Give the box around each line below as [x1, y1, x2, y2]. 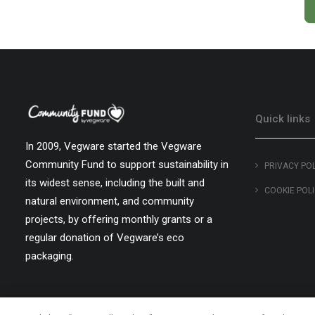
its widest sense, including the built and [25, 176, 205, 189]
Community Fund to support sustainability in [25, 158, 229, 171]
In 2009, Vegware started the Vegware [25, 140, 202, 153]
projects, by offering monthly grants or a [25, 213, 212, 226]
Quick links [255, 112, 310, 125]
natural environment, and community [25, 195, 194, 207]
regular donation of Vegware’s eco [25, 231, 184, 244]
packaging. [25, 250, 74, 262]
